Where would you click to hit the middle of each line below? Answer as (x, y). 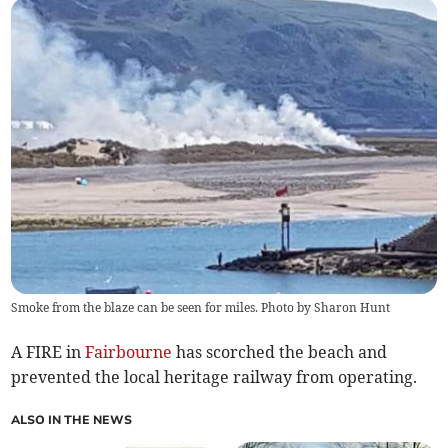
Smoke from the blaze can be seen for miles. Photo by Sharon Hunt (201, 308)
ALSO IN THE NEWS (72, 420)
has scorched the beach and (280, 352)
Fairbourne (129, 352)
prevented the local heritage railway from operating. (214, 377)
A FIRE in (48, 352)
